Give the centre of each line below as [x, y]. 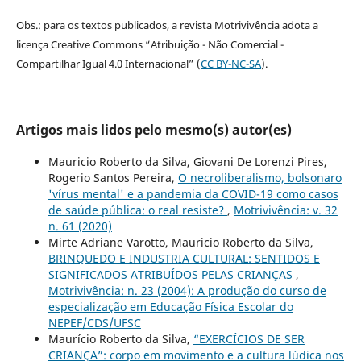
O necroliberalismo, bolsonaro [259, 177]
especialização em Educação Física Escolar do [170, 306]
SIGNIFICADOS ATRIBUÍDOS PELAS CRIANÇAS [172, 274]
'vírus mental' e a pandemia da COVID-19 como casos [193, 193]
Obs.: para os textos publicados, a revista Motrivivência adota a [167, 25]
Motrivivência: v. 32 [285, 210]
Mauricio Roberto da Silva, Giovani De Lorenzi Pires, [187, 161]
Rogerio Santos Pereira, [113, 177]
